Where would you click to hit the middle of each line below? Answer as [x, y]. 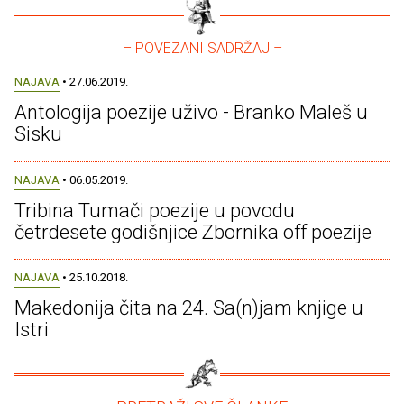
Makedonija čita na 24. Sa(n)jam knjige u [189, 308]
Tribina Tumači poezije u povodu [155, 210]
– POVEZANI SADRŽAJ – [202, 49]
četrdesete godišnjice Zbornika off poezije [193, 232]
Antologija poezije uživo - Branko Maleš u [191, 113]
